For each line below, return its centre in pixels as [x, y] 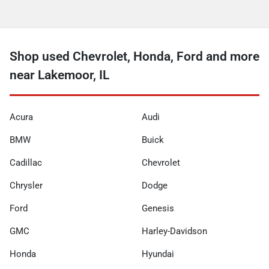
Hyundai [158, 254]
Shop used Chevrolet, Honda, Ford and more [134, 56]
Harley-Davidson [174, 231]
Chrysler [26, 185]
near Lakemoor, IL [59, 75]
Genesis [158, 208]
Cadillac [26, 162]
